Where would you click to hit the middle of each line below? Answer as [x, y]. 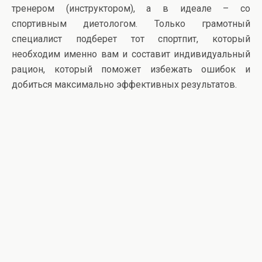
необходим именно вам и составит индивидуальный [131, 54]
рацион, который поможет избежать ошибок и [131, 69]
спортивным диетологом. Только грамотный [131, 23]
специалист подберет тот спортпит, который [131, 39]
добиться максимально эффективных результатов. [124, 84]
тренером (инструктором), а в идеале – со [131, 8]
